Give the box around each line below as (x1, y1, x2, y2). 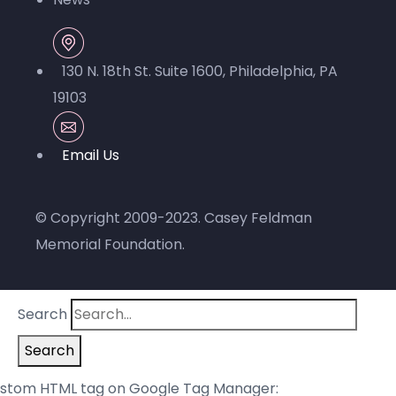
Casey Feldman (204, 208, 312, 229)
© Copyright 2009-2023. (35, 208, 204, 229)
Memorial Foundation (35, 234, 182, 255)
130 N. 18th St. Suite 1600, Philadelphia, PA (62, 61, 338, 82)
